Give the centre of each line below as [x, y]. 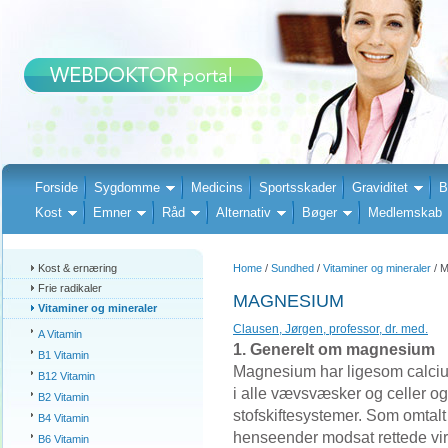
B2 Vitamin [63, 397]
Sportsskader [297, 187]
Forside [56, 187]
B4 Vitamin [63, 418]
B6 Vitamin [63, 439]
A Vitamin [60, 334]
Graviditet [380, 187]
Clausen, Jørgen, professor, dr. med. [330, 329]
